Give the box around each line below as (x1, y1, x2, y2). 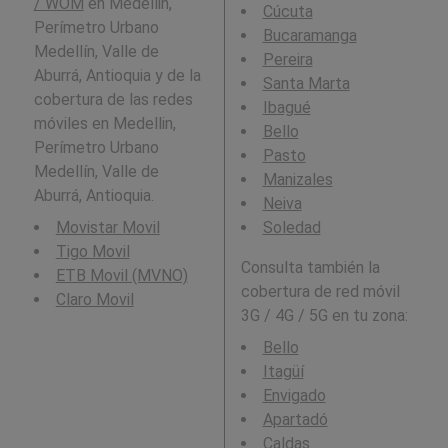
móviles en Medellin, (33, 113, 176, 133)
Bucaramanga (262, 25, 357, 45)
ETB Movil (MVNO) (55, 265, 188, 285)
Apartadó (262, 409, 328, 429)
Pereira (262, 49, 313, 69)
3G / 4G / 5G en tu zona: (240, 305, 408, 325)
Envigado (262, 385, 326, 405)
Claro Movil (55, 289, 134, 309)
